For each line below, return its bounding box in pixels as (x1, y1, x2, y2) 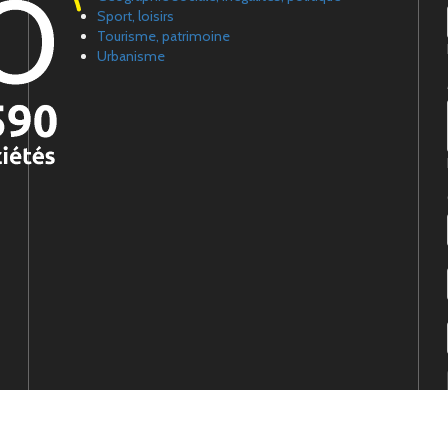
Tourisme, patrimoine (97, 27, 230, 46)
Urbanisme (97, 47, 165, 66)
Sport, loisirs (97, 7, 174, 26)
